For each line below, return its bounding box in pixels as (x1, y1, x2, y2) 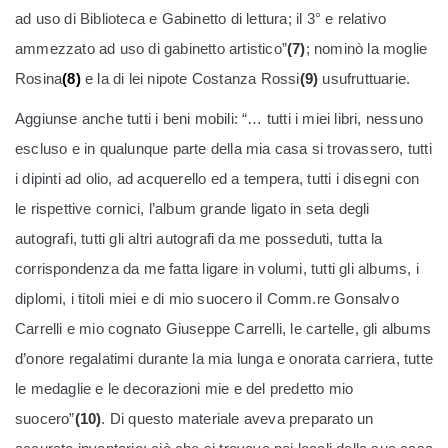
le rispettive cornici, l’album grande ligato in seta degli (15, 200, 370, 218)
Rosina (15, 70, 63, 88)
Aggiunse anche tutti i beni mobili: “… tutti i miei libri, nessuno (15, 110, 424, 128)
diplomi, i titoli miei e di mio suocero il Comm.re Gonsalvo (15, 290, 399, 308)
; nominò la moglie (305, 40, 428, 58)
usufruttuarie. (318, 70, 411, 88)
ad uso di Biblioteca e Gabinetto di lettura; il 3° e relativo (15, 10, 387, 28)
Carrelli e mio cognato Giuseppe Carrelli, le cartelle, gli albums (15, 320, 432, 338)
